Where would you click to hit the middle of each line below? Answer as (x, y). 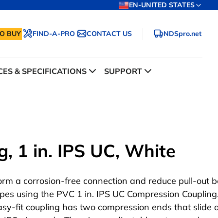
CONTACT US (109, 33)
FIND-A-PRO (54, 33)
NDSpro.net (182, 33)
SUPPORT (123, 71)
